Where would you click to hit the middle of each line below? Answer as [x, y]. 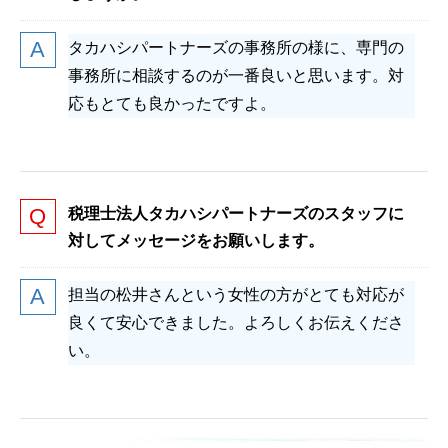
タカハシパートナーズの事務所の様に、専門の [236, 47]
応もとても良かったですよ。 [172, 103]
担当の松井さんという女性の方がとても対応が [236, 294]
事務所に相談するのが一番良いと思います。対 [236, 75]
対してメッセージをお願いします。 [196, 241]
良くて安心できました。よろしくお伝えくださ [236, 322]
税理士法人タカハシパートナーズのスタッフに [236, 214]
